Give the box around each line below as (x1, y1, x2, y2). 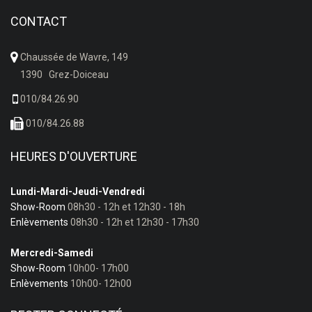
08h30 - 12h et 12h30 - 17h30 (68, 217, 199, 228)
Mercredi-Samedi (10, 247, 93, 258)
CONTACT (10, 14, 67, 29)
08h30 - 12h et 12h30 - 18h (65, 201, 185, 212)
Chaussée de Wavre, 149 (18, 52, 128, 63)
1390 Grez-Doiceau (18, 69, 109, 80)
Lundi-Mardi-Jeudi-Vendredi (10, 186, 145, 197)
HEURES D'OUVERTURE (10, 149, 137, 164)
